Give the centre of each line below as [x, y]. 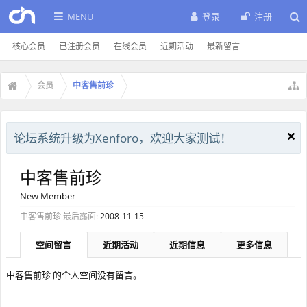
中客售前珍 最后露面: [59, 216]
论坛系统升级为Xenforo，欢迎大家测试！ [123, 138]
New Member [48, 196]
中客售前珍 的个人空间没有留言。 [74, 275]
